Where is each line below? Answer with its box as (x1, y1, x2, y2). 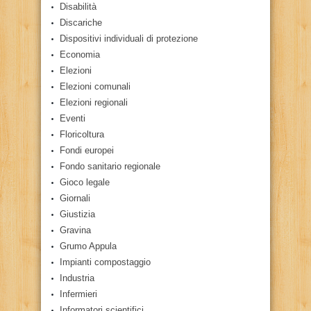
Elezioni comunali (60, 81, 131, 92)
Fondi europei (60, 144, 114, 155)
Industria (60, 272, 94, 283)
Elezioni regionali (60, 96, 128, 108)
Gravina (60, 224, 91, 235)
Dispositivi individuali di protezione (60, 33, 198, 44)
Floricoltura (60, 128, 104, 140)
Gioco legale (60, 176, 110, 187)
